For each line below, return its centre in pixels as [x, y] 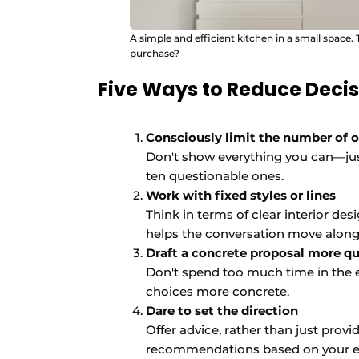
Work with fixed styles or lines [241, 195]
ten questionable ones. [215, 175]
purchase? [155, 53]
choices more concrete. [218, 291]
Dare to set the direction [222, 310]
